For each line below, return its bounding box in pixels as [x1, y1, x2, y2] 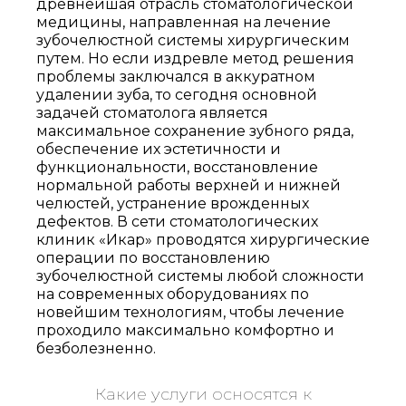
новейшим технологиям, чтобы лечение [36, 304, 344, 321]
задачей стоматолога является [36, 104, 268, 121]
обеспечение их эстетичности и [36, 140, 281, 158]
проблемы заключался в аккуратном [36, 68, 315, 85]
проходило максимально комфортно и [36, 322, 334, 339]
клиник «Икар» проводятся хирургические [36, 231, 370, 248]
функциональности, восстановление [36, 159, 318, 176]
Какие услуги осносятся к [94, 384, 312, 404]
